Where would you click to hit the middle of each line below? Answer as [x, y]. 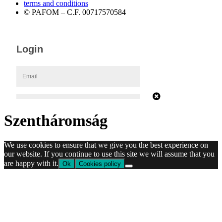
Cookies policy [100, 164]
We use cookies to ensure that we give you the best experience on [106, 145]
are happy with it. [31, 163]
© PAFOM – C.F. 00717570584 [75, 12]
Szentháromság [56, 121]
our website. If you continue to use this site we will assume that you [109, 154]
